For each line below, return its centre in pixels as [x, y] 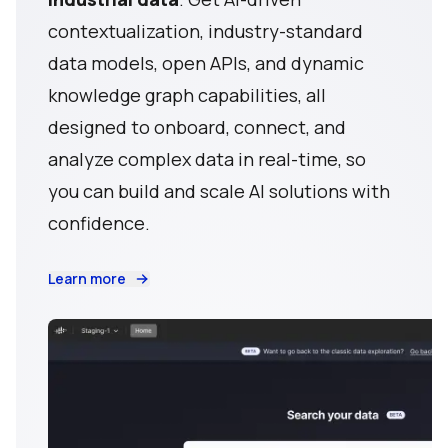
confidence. [99, 222]
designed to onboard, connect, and [197, 126]
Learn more [87, 278]
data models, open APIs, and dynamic [206, 62]
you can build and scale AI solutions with [219, 190]
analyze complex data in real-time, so [207, 158]
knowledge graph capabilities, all [187, 94]
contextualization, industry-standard [205, 30]
